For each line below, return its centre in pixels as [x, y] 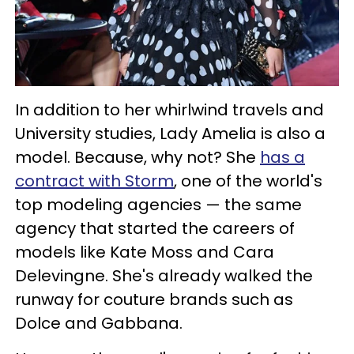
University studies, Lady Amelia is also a [170, 133]
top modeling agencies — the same [158, 204]
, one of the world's [248, 181]
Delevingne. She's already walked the [164, 275]
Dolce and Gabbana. [99, 323]
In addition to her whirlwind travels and [169, 109]
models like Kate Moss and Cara [145, 252]
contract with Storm [94, 181]
